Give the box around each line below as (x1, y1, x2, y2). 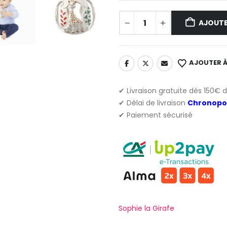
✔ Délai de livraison (119, 97, 187, 108)
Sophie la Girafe (119, 203, 174, 213)
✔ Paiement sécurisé (119, 109, 193, 120)
